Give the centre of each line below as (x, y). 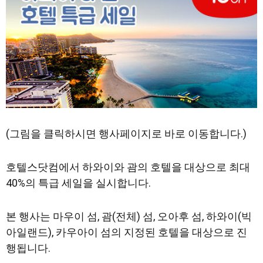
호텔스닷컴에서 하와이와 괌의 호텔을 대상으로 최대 (128, 167)
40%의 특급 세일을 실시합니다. (78, 183)
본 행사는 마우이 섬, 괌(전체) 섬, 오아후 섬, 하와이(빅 (129, 216)
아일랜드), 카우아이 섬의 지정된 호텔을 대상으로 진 (127, 232)
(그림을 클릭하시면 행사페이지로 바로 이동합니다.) (126, 133)
